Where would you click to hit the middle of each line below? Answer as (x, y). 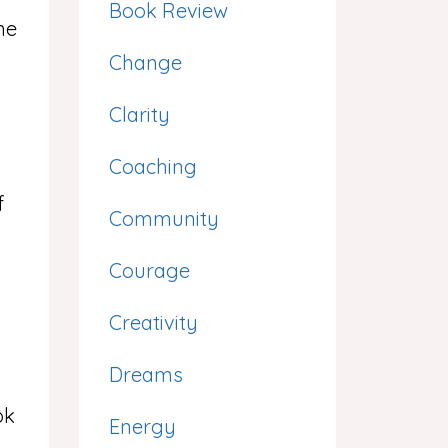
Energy (142, 426)
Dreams (145, 374)
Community (163, 218)
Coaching (152, 166)
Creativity (153, 322)
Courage (149, 270)
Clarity (139, 114)
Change (145, 62)
